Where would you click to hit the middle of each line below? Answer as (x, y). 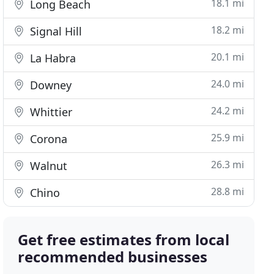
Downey (50, 85)
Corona (47, 139)
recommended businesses (113, 257)
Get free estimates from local (124, 239)
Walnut (47, 166)
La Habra (52, 58)
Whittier (50, 112)
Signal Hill (55, 31)
